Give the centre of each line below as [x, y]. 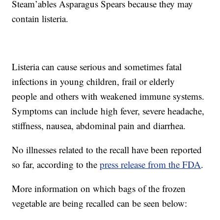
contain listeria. [40, 19]
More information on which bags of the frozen [99, 189]
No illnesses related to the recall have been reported [107, 150]
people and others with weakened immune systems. [108, 96]
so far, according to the [56, 165]
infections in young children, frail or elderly [94, 82]
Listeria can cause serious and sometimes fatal [97, 67]
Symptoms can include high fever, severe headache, [108, 111]
